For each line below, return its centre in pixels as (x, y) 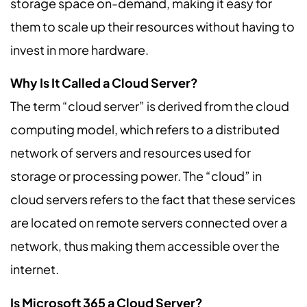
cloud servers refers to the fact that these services (153, 199)
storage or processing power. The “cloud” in (136, 176)
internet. (35, 269)
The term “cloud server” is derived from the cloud (150, 106)
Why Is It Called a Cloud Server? (104, 83)
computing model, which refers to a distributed (145, 130)
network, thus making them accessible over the (145, 246)
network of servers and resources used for (131, 153)
